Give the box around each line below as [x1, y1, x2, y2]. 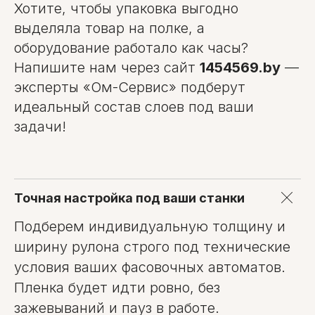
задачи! [14, 117, 66, 135]
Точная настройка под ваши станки [14, 190, 245, 205]
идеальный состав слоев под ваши [14, 98, 254, 115]
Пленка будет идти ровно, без [14, 278, 220, 296]
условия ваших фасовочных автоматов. [14, 258, 285, 276]
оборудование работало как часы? [14, 39, 248, 56]
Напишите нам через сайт [14, 58, 200, 76]
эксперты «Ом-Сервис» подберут [14, 78, 245, 96]
